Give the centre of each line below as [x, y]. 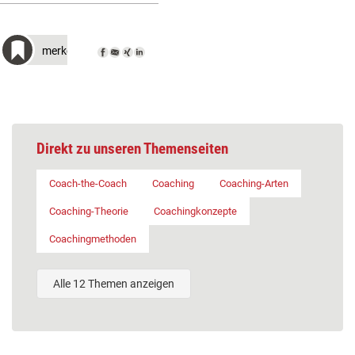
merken [60, 50]
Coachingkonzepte [195, 211]
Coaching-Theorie [89, 211]
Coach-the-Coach [88, 183]
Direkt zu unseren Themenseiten [132, 148]
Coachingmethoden [93, 239]
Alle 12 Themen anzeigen [114, 283]
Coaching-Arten [254, 183]
